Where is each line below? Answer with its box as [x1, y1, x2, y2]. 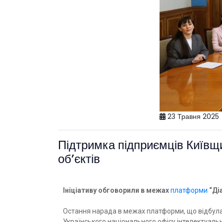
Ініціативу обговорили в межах [63, 186, 170, 195]
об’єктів [58, 151, 100, 167]
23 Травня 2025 [166, 111, 219, 122]
